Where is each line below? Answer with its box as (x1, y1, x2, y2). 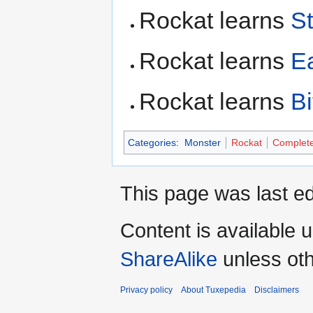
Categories (128, 137, 176, 149)
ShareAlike (120, 247, 217, 271)
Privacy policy (120, 285, 173, 296)
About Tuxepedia (181, 285, 246, 296)
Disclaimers (254, 285, 299, 296)
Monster (184, 137, 221, 149)
